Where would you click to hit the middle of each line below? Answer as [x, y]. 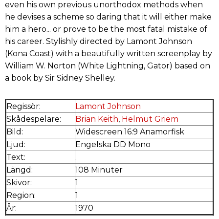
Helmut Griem [150, 119]
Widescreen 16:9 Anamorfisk [130, 131]
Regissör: [23, 106]
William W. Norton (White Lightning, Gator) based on [108, 66]
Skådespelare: [34, 119]
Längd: [20, 170]
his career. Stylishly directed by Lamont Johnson [99, 41]
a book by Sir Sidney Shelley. [60, 78]
